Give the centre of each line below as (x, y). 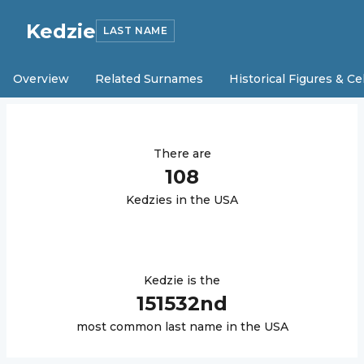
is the (202, 280)
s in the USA (202, 200)
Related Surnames (149, 79)
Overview (41, 79)
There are (182, 154)
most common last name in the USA (182, 327)
